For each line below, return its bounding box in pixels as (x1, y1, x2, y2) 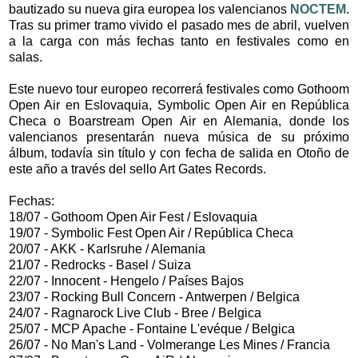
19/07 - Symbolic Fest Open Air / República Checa (9, 226, 293, 241)
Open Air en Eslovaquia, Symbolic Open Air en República (9, 98, 349, 113)
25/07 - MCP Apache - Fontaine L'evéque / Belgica (9, 322, 295, 336)
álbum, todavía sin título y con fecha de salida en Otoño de (9, 146, 349, 161)
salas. (9, 50, 42, 65)
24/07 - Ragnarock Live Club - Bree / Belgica (9, 306, 261, 320)
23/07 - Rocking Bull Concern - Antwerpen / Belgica (9, 290, 300, 304)
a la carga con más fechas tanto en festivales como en (9, 34, 349, 49)
